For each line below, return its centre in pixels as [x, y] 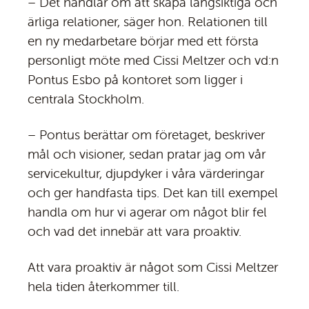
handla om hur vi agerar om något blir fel [147, 212]
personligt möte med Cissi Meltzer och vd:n [153, 60]
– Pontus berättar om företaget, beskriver [146, 135]
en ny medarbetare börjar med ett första [143, 41]
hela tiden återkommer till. [103, 287]
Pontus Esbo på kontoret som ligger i [135, 80]
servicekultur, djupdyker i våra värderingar [146, 173]
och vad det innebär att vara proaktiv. [134, 231]
